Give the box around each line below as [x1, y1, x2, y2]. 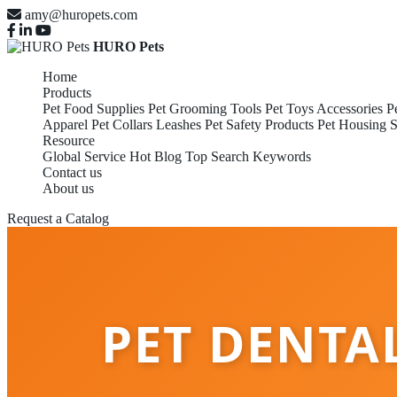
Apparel [43, 117, 88, 132]
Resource [43, 133, 95, 148]
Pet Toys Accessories [265, 101, 383, 116]
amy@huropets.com [25, 7, 137, 22]
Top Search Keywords [185, 149, 311, 164]
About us [43, 181, 94, 196]
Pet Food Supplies [43, 101, 144, 116]
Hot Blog [129, 149, 182, 164]
